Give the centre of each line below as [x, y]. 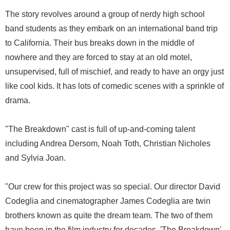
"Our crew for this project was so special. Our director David [113, 187]
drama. [18, 101]
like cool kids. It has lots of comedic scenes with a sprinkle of [114, 86]
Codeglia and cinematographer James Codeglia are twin [108, 201]
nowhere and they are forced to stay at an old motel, [99, 57]
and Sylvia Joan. [35, 158]
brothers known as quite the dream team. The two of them [109, 216]
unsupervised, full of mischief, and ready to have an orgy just [114, 72]
